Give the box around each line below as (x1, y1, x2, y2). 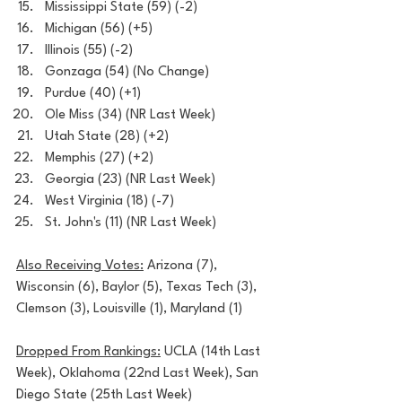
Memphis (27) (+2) (45, 152, 153, 165)
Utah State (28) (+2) (45, 130, 169, 144)
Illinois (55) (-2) (45, 44, 133, 57)
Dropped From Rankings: (16, 345, 161, 359)
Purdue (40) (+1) (45, 87, 141, 100)
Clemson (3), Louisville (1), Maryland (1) (16, 302, 242, 316)
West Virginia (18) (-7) (45, 195, 174, 208)
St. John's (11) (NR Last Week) (45, 216, 216, 230)
